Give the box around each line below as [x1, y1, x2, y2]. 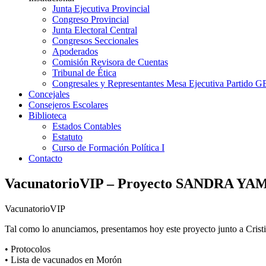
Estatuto [52, 132, 83, 142]
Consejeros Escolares [28, 100, 108, 110]
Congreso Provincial [52, 14, 129, 24]
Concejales [28, 89, 69, 99]
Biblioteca [28, 110, 66, 121]
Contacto [28, 153, 62, 163]
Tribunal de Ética [52, 68, 116, 78]
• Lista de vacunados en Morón [5, 254, 122, 265]
